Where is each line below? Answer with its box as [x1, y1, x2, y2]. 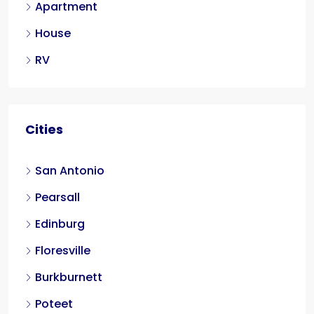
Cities [25, 121, 63, 138]
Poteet [35, 296, 73, 312]
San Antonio [35, 163, 104, 179]
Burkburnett [35, 269, 102, 285]
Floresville [35, 243, 90, 259]
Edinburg [35, 216, 85, 232]
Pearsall [35, 189, 80, 205]
